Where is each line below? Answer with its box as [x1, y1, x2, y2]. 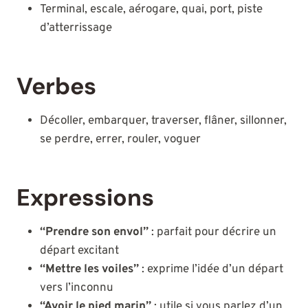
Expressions [16, 182, 154, 214]
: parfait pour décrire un [148, 225, 276, 241]
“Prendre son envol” [40, 225, 148, 241]
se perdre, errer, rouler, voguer [40, 132, 201, 148]
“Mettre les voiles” [40, 262, 139, 278]
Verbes [16, 71, 96, 102]
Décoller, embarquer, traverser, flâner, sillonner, [40, 113, 287, 129]
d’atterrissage [40, 21, 112, 36]
